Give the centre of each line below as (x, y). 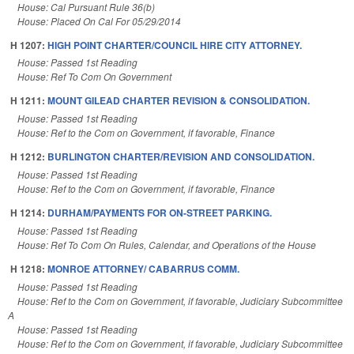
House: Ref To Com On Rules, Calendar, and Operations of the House (167, 244)
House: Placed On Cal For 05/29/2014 (99, 21)
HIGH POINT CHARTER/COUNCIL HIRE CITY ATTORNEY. (175, 45)
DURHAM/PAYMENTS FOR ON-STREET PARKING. (160, 213)
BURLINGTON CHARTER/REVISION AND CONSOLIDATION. (181, 157)
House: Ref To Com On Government (94, 77)
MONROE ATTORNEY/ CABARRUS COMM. (143, 268)
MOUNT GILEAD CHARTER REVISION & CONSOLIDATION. (179, 101)
